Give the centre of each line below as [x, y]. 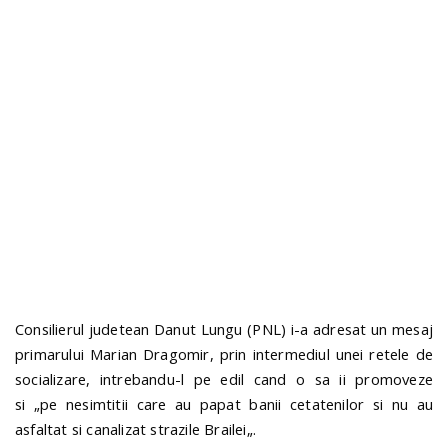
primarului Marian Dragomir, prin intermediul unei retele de [224, 353]
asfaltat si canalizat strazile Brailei [131, 428]
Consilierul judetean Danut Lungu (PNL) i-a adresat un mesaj [224, 328]
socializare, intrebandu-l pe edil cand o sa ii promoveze [224, 378]
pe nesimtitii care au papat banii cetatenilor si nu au [236, 403]
